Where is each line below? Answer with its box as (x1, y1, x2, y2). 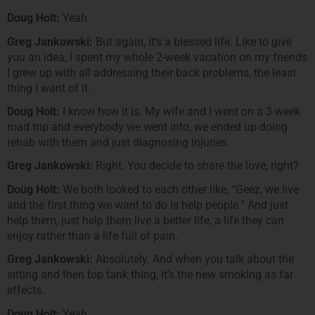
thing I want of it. (7, 81, 91, 95)
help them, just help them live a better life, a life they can (7, 213, 284, 227)
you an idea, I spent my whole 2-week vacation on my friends (7, 50, 307, 64)
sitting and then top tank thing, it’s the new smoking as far (7, 268, 293, 282)
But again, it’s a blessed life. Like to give (93, 34, 292, 49)
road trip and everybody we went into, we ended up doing (7, 120, 288, 134)
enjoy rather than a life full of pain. (7, 229, 178, 243)
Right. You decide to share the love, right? (93, 159, 299, 173)
